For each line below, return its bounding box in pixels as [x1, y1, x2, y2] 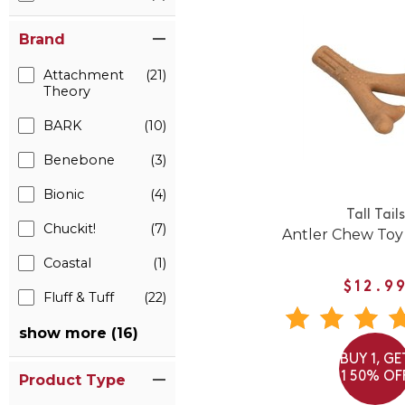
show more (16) [19, 325, 138, 342]
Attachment [43, 67, 124, 83]
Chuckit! [43, 221, 96, 237]
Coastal [43, 255, 91, 271]
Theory [43, 83, 90, 99]
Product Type [19, 372, 126, 389]
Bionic [43, 186, 84, 202]
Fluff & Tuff [43, 289, 114, 306]
